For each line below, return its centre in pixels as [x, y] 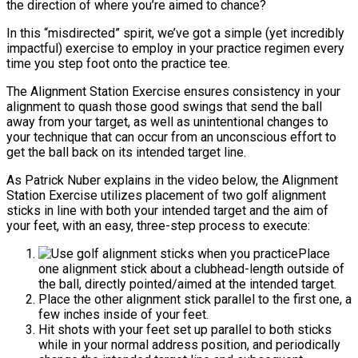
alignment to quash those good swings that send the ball [164, 107]
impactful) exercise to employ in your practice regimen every [175, 49]
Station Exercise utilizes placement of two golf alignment [166, 196]
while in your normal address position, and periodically [189, 345]
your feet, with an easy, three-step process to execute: [158, 226]
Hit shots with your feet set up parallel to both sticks [185, 330]
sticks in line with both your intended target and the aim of [167, 211]
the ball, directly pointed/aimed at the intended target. [187, 284]
